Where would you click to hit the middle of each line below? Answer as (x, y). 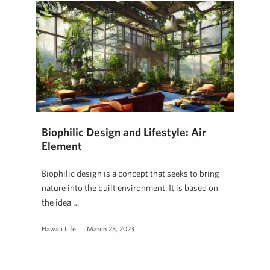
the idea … (60, 202)
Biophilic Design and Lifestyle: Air (124, 132)
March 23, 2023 (111, 229)
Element (62, 146)
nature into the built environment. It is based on (130, 188)
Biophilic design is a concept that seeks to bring (130, 174)
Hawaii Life (59, 229)
